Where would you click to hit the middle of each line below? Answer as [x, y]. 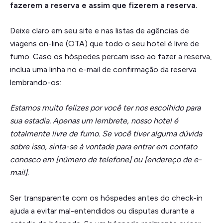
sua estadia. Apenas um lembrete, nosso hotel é [94, 120]
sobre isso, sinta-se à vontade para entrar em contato [104, 146]
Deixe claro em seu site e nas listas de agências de [100, 30]
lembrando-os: [36, 82]
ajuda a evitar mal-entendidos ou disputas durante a [102, 211]
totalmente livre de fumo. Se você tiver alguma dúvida [106, 133]
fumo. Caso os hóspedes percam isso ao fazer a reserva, [111, 56]
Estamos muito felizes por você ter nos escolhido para [105, 108]
